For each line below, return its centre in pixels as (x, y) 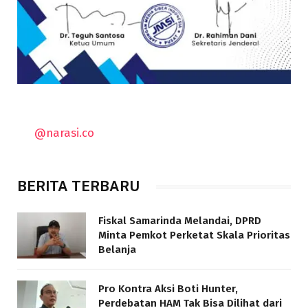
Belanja (117, 250)
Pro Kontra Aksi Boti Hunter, (168, 289)
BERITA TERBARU (78, 187)
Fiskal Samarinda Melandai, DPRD (180, 221)
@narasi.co (65, 133)
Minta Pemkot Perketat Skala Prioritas (194, 235)
